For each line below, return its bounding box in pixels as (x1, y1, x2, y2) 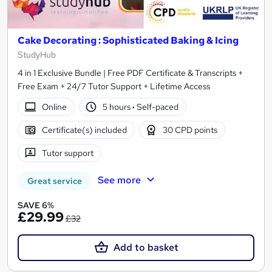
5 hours (103, 101, 133, 112)
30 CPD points (163, 124, 218, 135)
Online (41, 101, 67, 112)
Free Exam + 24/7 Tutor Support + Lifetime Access (18, 81, 210, 92)
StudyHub (18, 49, 56, 61)
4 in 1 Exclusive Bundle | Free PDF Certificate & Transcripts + (18, 67, 243, 79)
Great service (27, 175, 82, 187)
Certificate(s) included (41, 124, 127, 135)
